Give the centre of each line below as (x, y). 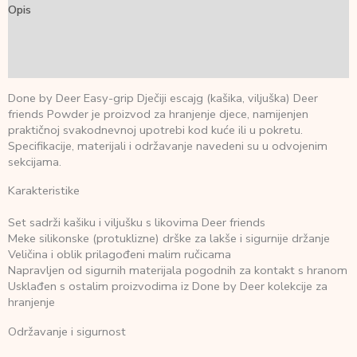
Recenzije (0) (42, 64)
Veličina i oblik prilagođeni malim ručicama (120, 255)
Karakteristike (44, 191)
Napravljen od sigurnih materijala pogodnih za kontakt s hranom (178, 271)
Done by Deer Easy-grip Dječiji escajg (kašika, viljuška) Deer (163, 98)
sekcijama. (35, 161)
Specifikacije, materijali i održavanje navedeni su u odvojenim (168, 145)
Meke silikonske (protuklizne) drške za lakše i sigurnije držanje (169, 239)
